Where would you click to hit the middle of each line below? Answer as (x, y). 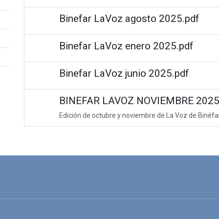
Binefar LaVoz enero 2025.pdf (126, 46)
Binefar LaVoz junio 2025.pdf (124, 73)
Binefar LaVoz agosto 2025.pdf (129, 19)
